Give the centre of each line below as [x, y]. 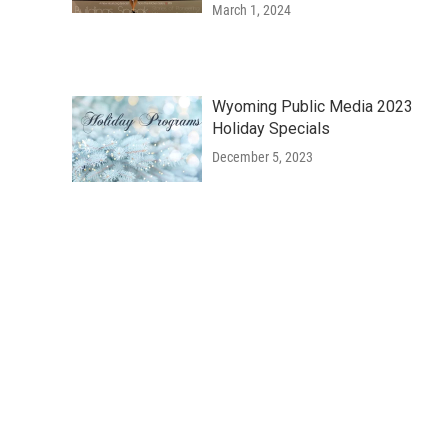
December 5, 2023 [262, 156]
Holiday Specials [271, 128]
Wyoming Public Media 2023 [312, 106]
